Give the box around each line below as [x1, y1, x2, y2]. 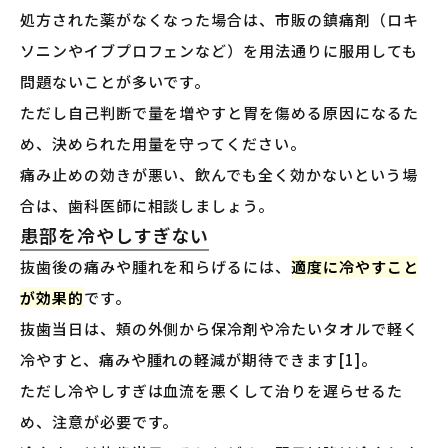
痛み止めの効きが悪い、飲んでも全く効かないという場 [20, 164, 418, 186]
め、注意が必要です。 [20, 411, 179, 433]
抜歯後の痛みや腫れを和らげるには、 [20, 256, 291, 278]
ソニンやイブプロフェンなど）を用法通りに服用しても [20, 40, 418, 62]
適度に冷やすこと [290, 256, 419, 278]
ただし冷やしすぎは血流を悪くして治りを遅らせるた [20, 380, 403, 402]
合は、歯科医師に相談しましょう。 [20, 195, 274, 217]
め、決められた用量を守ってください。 [20, 133, 306, 155]
